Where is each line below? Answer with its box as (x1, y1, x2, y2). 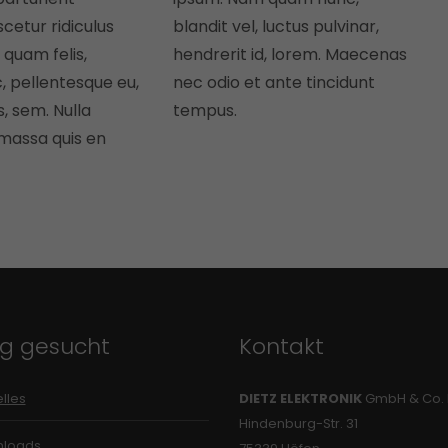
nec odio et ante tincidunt (172, 71, 375, 94)
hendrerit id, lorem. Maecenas (172, 43, 407, 66)
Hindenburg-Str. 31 (239, 414, 358, 433)
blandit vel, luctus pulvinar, (172, 15, 379, 38)
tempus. (172, 99, 237, 122)
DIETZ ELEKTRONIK (239, 389, 362, 408)
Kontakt (239, 331, 324, 362)
